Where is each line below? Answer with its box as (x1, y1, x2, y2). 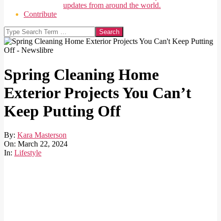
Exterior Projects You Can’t (4, 83, 191, 102)
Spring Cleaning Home (4, 65, 159, 83)
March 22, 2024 (18, 140, 68, 148)
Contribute (24, 10, 57, 19)
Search (3, 26, 25, 35)
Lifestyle (14, 148, 41, 157)
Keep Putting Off (4, 102, 121, 120)
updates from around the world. (63, 1, 161, 10)
